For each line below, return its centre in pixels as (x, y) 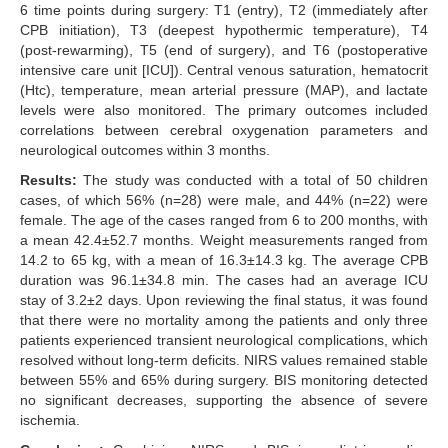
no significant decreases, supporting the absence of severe (224, 400)
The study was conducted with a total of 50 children (252, 180)
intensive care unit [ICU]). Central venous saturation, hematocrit (224, 70)
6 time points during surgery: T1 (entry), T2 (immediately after (224, 10)
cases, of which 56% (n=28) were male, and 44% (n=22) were (224, 200)
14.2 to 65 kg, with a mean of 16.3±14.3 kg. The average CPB (224, 260)
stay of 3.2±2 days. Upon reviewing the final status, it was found (224, 300)
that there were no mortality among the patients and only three (224, 320)
